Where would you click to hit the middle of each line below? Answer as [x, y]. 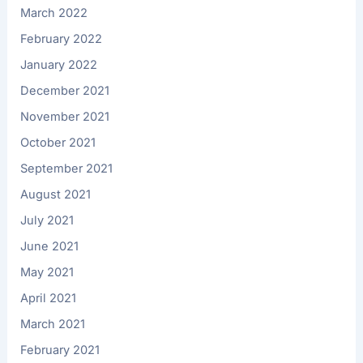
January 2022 [59, 65]
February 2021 [60, 350]
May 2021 [47, 272]
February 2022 [62, 39]
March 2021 [53, 324]
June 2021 [50, 246]
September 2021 [67, 169]
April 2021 [49, 298]
